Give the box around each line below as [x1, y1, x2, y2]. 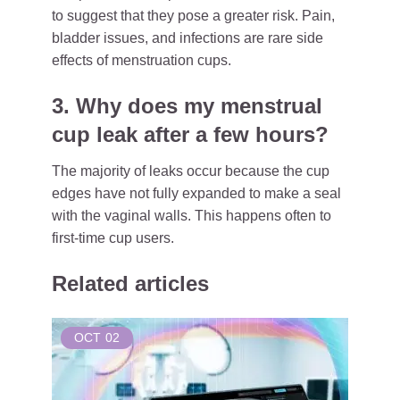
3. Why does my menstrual [52, 94, 322, 118]
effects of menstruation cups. [52, 53, 231, 68]
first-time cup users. [52, 230, 174, 246]
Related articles [52, 271, 209, 296]
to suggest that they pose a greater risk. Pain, [52, 8, 335, 23]
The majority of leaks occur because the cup [52, 163, 329, 179]
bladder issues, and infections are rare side [52, 30, 323, 46]
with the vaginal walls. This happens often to [52, 208, 331, 223]
